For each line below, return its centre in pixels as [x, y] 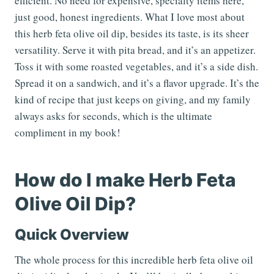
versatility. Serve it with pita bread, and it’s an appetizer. [135, 50]
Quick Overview [72, 235]
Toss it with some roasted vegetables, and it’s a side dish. [136, 67]
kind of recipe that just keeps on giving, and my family [133, 100]
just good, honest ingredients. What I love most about [130, 17]
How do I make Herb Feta [125, 180]
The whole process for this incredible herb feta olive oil [134, 260]
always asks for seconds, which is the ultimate [113, 116]
